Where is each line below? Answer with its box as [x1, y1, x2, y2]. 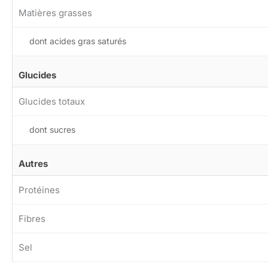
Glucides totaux [19, 96, 85, 108]
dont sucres [29, 124, 75, 135]
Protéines [19, 184, 60, 196]
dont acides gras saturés [29, 36, 126, 47]
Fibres [19, 213, 45, 225]
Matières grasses [19, 7, 92, 19]
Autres [19, 158, 48, 170]
